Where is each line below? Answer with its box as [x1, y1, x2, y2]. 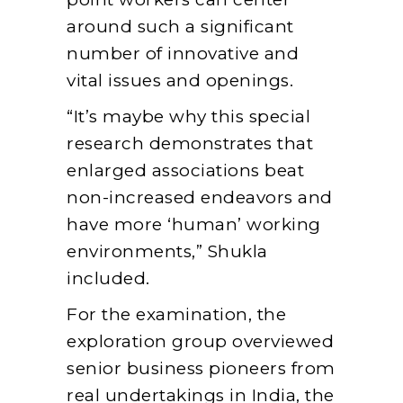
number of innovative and [67, 43, 299, 65]
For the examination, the [67, 304, 286, 326]
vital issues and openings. [67, 70, 293, 92]
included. [67, 268, 150, 290]
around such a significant [67, 16, 294, 38]
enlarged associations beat [67, 160, 304, 182]
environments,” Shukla [67, 241, 268, 263]
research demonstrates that [67, 133, 313, 155]
